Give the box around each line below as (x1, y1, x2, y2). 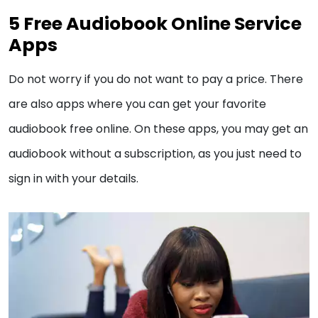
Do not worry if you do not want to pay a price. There (9, 71, 303, 88)
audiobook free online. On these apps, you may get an (9, 121, 308, 138)
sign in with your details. (9, 170, 141, 187)
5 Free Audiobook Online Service (9, 11, 302, 37)
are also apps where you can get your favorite (9, 96, 266, 113)
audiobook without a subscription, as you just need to (9, 146, 302, 163)
